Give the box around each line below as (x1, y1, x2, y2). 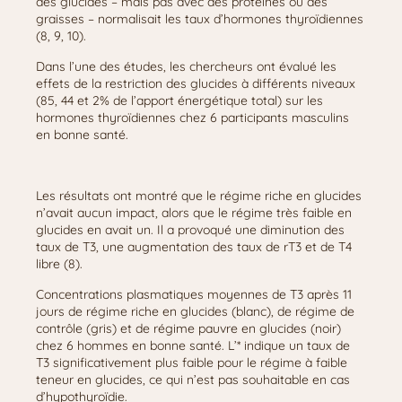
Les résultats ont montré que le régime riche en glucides (36, 188, 362, 204)
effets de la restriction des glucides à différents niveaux (36, 75, 355, 92)
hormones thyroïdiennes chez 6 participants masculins (36, 109, 349, 126)
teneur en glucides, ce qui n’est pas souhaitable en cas (36, 371, 350, 388)
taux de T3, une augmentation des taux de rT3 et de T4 (36, 239, 352, 255)
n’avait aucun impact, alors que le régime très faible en (36, 205, 352, 221)
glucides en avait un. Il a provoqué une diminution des (36, 222, 345, 238)
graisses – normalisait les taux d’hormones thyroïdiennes (36, 11, 363, 27)
